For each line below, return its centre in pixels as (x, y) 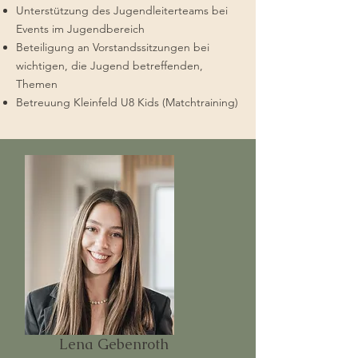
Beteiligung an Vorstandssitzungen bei (113, 47)
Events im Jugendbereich (80, 29)
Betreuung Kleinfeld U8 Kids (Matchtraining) (127, 102)
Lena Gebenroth (114, 344)
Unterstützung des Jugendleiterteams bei (122, 10)
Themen (37, 84)
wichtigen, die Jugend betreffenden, (109, 66)
